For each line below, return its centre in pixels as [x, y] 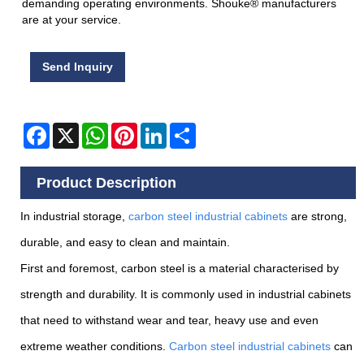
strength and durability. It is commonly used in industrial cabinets [186, 294]
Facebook [75, 130]
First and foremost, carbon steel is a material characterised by [180, 268]
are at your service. [71, 20]
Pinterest [160, 130]
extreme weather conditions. [95, 346]
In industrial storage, [74, 216]
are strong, [317, 216]
